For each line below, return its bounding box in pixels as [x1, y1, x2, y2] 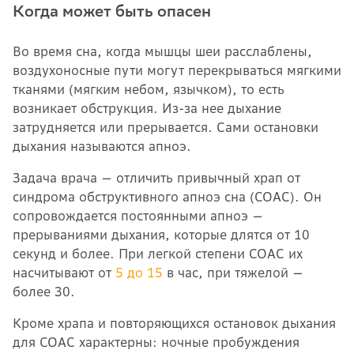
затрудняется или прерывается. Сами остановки [13, 119, 318, 135]
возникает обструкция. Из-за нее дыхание [13, 100, 281, 116]
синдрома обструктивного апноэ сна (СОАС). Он [13, 188, 322, 205]
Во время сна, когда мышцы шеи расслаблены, [13, 43, 312, 59]
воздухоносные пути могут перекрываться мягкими [13, 62, 341, 78]
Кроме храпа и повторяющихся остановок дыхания [13, 314, 336, 331]
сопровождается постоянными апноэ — [13, 207, 263, 224]
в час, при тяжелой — [163, 264, 303, 281]
